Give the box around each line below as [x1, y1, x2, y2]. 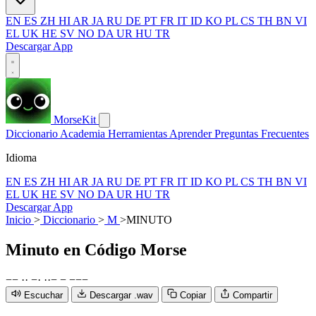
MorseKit [54, 114, 96, 126]
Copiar [180, 289, 206, 300]
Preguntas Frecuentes [214, 128, 309, 140]
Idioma [6, 152, 37, 164]
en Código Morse [63, 240, 187, 259]
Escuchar [24, 289, 63, 300]
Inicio [6, 214, 34, 226]
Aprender [169, 128, 214, 140]
